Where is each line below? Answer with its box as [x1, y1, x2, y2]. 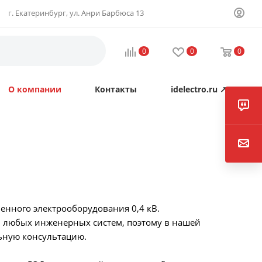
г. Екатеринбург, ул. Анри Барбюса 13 [8, 8, 144, 18]
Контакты [94, 84, 137, 95]
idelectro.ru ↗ [170, 84, 227, 95]
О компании [8, 84, 61, 95]
